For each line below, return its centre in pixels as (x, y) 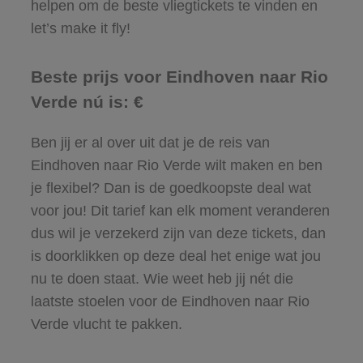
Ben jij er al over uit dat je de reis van (150, 142)
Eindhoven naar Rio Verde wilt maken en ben (176, 165)
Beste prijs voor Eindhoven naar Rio (179, 76)
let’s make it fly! (80, 28)
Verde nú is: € (87, 101)
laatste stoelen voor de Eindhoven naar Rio (170, 301)
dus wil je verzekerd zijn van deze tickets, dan (178, 233)
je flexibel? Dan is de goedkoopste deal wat (171, 188)
